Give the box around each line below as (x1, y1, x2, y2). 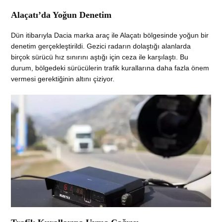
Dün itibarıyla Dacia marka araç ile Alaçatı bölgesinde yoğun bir (11, 31, 209, 40)
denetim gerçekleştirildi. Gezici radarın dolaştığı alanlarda (11, 42, 191, 51)
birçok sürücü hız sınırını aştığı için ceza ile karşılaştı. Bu (11, 53, 189, 61)
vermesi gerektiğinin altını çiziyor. (11, 75, 115, 83)
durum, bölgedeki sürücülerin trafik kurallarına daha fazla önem (11, 64, 210, 72)
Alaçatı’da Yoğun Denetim (11, 10, 112, 20)
